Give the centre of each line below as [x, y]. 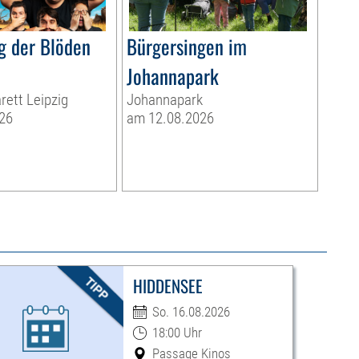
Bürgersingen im [186, 46]
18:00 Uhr [177, 333]
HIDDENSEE [167, 286]
